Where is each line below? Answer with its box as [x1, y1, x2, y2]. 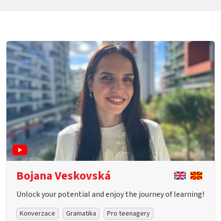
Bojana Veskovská [16, 167, 110, 184]
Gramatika [66, 209, 96, 219]
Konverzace [20, 209, 55, 219]
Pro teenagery [107, 209, 150, 219]
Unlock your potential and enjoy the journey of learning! [16, 189, 204, 200]
